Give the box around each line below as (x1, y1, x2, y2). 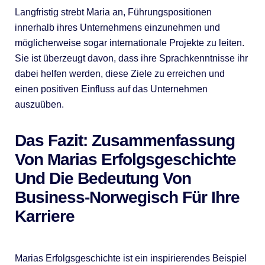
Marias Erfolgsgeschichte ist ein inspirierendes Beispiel (14, 253, 247, 263)
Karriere (14, 206, 75, 225)
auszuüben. (14, 99, 64, 109)
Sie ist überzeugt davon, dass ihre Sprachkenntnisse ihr (14, 53, 248, 63)
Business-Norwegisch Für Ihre (14, 188, 240, 206)
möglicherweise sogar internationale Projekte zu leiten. (14, 37, 244, 48)
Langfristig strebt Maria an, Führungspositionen (14, 7, 212, 17)
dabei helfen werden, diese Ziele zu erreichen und (14, 68, 225, 79)
